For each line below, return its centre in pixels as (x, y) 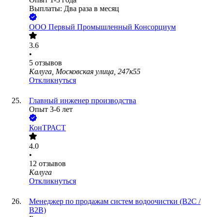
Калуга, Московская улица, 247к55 (85, 72)
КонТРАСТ (47, 128)
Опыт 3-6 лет (51, 109)
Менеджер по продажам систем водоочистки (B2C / (115, 201)
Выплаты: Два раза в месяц (74, 9)
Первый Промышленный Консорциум (112, 27)
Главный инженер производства (83, 101)
